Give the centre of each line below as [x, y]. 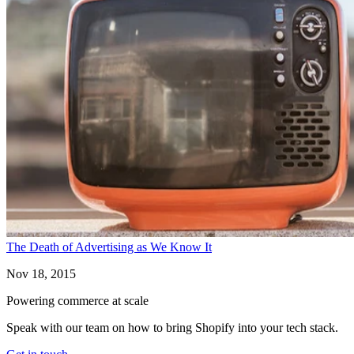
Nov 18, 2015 [41, 274]
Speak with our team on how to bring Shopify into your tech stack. [172, 328]
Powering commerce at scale [77, 301]
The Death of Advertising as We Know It [109, 247]
